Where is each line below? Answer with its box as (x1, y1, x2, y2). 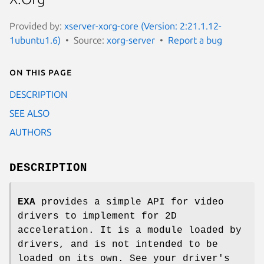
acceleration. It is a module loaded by (18, 225, 242, 236)
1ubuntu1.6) (9, 34, 61, 45)
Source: (74, 34, 107, 45)
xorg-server (107, 34, 155, 45)
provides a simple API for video (35, 196, 224, 207)
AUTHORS (9, 126, 51, 137)
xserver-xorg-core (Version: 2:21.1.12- (64, 20, 222, 31)
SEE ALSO (9, 107, 49, 118)
